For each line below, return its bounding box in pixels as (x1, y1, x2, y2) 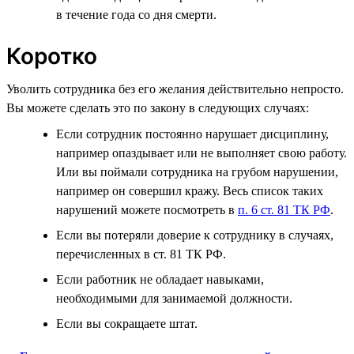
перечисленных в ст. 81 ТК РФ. (56, 247, 226, 261)
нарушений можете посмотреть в (56, 202, 238, 217)
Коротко (6, 42, 97, 70)
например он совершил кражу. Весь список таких (56, 183, 323, 198)
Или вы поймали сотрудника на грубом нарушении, (56, 164, 338, 179)
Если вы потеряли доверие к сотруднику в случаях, (56, 228, 333, 242)
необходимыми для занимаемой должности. (56, 291, 292, 305)
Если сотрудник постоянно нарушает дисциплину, (56, 126, 329, 141)
